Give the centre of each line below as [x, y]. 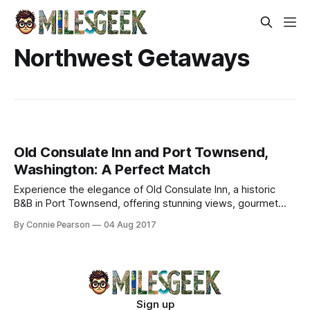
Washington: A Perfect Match [112, 170]
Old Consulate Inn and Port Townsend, [141, 153]
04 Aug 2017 [130, 225]
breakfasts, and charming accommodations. [117, 218]
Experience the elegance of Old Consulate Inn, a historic [145, 190]
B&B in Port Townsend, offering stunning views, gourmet [146, 204]
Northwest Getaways [132, 57]
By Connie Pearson [52, 225]
